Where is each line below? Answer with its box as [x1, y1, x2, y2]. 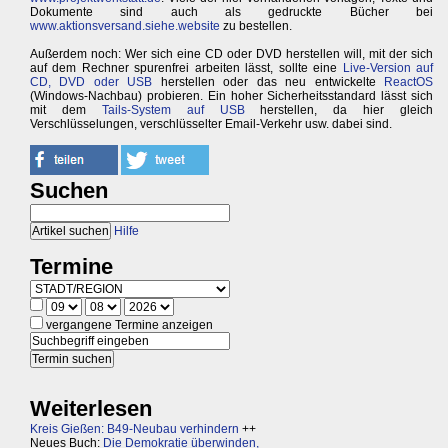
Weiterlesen [30, 396, 152, 421]
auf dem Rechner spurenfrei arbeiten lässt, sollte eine [30, 61, 343, 75]
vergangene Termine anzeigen [43, 318, 213, 332]
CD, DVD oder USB [30, 75, 153, 89]
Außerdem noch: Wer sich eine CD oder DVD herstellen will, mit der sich [30, 47, 434, 61]
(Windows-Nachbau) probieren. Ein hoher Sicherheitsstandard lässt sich [30, 89, 434, 103]
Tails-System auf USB [101, 103, 245, 117]
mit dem [30, 103, 102, 117]
